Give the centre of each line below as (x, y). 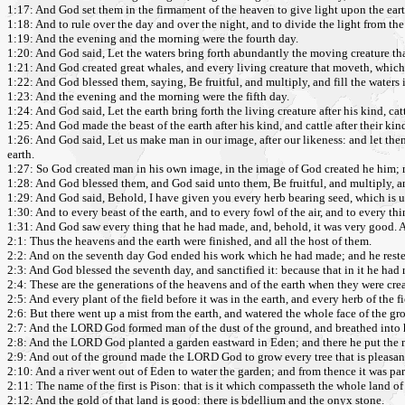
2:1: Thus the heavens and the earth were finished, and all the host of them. (189, 241)
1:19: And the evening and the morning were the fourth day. (153, 39)
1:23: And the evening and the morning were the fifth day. (148, 97)
